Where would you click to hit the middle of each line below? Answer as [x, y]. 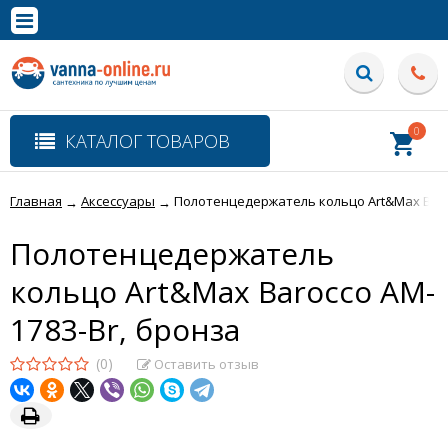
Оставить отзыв [205, 363]
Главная [36, 201]
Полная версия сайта [77, 18]
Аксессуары [118, 201]
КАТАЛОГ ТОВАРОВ [147, 141]
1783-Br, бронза [125, 329]
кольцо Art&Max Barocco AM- [222, 291]
